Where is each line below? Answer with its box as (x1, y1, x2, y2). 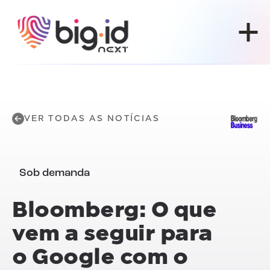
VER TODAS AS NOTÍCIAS (24, 113, 160, 124)
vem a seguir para (12, 220, 213, 246)
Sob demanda (19, 168, 90, 180)
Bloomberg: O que (12, 196, 216, 223)
